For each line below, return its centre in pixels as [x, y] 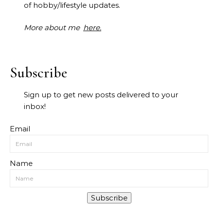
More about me [53, 27]
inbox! [35, 106]
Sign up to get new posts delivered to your [101, 94]
